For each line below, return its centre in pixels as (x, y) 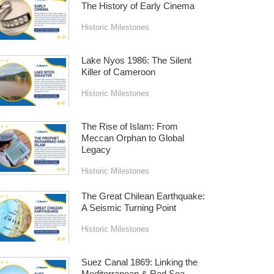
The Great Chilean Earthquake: (143, 196)
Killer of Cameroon (118, 72)
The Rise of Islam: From (129, 127)
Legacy (96, 150)
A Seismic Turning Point (128, 208)
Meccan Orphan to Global (132, 139)
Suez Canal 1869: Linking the (139, 262)
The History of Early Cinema (138, 6)
